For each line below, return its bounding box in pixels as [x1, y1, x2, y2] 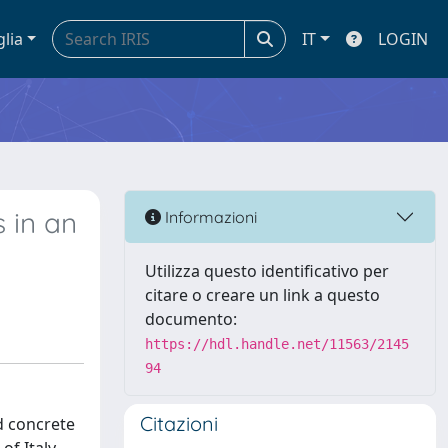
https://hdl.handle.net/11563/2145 [145, 336, 409, 352]
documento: [145, 308, 237, 330]
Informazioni [161, 206, 257, 227]
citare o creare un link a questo [145, 284, 380, 306]
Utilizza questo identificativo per [145, 260, 389, 282]
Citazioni [140, 411, 218, 436]
